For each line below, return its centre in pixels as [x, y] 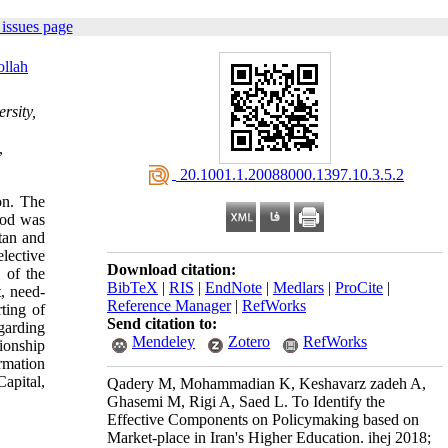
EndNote [233, 287]
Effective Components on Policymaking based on [263, 419]
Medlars [298, 287]
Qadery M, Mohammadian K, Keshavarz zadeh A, [266, 383]
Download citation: [171, 269]
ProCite [359, 287]
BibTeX [132, 287]
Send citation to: [162, 323]
